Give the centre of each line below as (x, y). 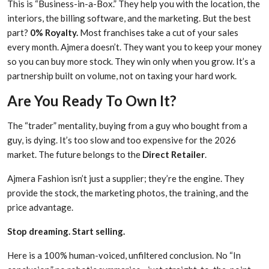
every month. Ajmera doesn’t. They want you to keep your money (134, 47)
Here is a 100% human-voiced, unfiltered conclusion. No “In (124, 255)
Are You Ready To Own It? (92, 101)
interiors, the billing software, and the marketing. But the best (129, 18)
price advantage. (40, 207)
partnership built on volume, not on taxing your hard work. (122, 76)
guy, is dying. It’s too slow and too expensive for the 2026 (122, 140)
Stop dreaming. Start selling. (66, 231)
